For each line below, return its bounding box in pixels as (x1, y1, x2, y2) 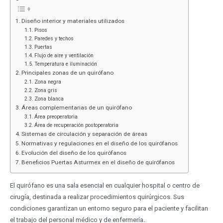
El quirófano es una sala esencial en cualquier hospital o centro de (9, 181, 200, 189)
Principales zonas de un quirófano (21, 69, 113, 77)
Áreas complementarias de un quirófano (21, 104, 132, 111)
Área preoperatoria (34, 113, 78, 120)
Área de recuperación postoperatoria (34, 122, 119, 129)
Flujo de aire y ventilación (34, 52, 94, 59)
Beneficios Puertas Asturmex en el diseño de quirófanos (21, 159, 175, 166)
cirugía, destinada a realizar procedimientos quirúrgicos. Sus (9, 193, 184, 201)
